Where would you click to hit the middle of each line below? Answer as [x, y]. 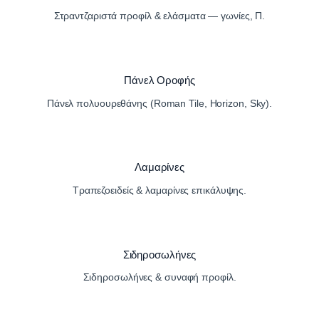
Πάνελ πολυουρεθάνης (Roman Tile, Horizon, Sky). [159, 103]
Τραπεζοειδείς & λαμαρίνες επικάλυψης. [159, 190]
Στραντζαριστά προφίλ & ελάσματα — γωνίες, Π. [159, 16]
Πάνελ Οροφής [159, 80]
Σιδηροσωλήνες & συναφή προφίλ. [159, 277]
